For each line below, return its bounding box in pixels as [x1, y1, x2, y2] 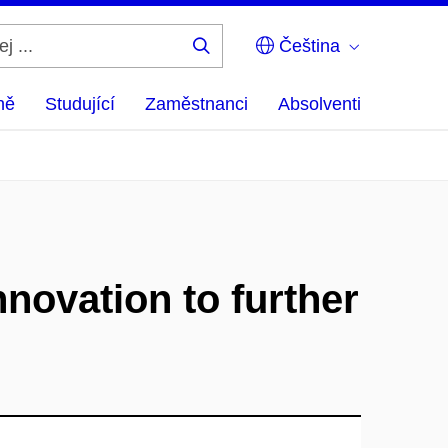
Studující [45, 94, 115, 114]
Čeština [274, 36, 340, 56]
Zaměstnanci [145, 94, 248, 114]
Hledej [200, 53, 264, 69]
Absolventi [278, 94, 361, 114]
